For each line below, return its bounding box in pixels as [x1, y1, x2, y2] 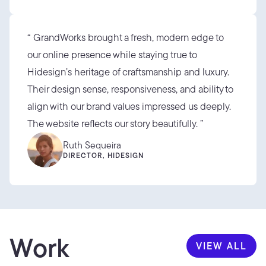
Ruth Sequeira [63, 138, 121, 151]
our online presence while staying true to [27, 48, 197, 61]
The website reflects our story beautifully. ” [27, 117, 204, 129]
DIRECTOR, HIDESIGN [63, 150, 144, 160]
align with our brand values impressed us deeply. [27, 100, 231, 112]
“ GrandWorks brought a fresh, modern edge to [27, 31, 224, 43]
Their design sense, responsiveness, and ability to [27, 83, 233, 95]
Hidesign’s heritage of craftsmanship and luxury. [27, 65, 229, 78]
